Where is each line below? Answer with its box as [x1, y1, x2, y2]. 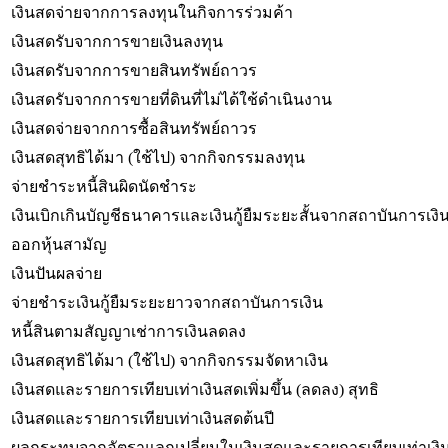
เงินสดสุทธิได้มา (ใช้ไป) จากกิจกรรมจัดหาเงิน [11, 351, 328, 369]
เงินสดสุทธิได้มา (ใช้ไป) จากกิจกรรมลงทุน [11, 148, 305, 166]
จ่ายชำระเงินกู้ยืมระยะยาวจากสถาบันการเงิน [11, 293, 323, 311]
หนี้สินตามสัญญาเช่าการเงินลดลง [11, 322, 246, 340]
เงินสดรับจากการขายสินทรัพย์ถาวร [11, 61, 257, 79]
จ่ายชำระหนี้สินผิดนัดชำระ [11, 177, 197, 195]
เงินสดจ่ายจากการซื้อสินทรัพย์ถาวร [11, 119, 257, 137]
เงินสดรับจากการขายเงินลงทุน [11, 32, 223, 50]
